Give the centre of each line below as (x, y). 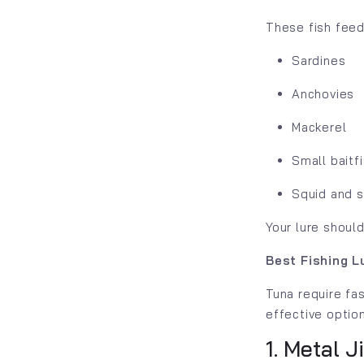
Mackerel (319, 127)
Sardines (319, 61)
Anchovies (323, 94)
